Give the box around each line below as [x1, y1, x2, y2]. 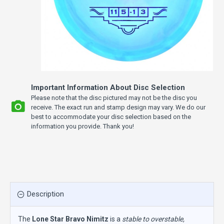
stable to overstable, [122, 215, 184, 223]
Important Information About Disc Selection [31, 83, 185, 92]
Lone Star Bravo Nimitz [32, 215, 108, 223]
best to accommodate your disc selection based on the [31, 113, 191, 120]
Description [27, 189, 64, 198]
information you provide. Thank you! [31, 122, 134, 130]
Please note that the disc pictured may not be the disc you [31, 94, 197, 101]
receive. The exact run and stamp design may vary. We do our [31, 103, 205, 111]
